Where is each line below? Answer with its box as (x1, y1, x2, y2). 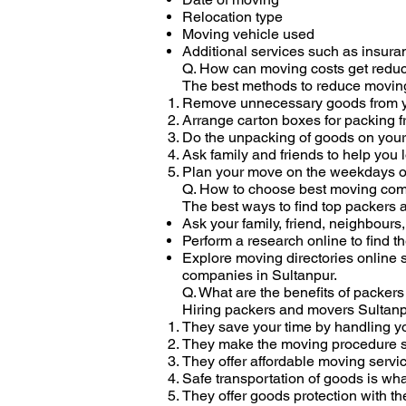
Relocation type (182, 8, 283, 25)
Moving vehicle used (182, 25, 314, 43)
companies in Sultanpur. (182, 266, 337, 284)
